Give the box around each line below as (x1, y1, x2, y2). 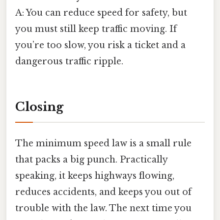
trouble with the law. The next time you (15, 202, 192, 214)
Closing (15, 99, 63, 114)
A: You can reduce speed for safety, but (15, 7, 187, 18)
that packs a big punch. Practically (15, 154, 167, 165)
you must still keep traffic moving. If (15, 23, 177, 34)
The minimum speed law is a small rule (15, 137, 192, 149)
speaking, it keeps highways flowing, (15, 170, 174, 181)
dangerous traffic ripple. (15, 55, 123, 67)
